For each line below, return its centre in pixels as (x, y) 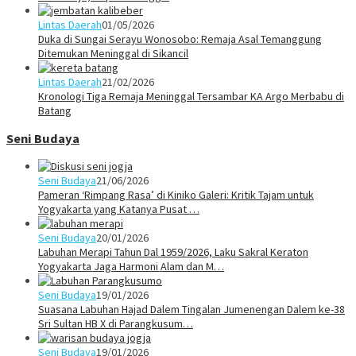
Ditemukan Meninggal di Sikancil (113, 53)
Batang (55, 110)
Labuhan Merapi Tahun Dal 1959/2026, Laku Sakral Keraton (173, 252)
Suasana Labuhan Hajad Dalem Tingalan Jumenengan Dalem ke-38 (192, 310)
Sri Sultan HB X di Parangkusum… (116, 324)
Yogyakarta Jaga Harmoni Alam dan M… (131, 267)
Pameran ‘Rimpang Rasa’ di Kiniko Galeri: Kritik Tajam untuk (176, 195)
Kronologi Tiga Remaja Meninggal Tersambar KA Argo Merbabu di (191, 96)
